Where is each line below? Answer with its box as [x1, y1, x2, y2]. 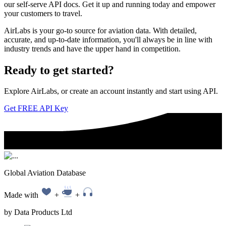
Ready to [4, 63, 53, 77]
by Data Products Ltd [4, 208, 72, 217]
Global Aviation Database [4, 168, 86, 178]
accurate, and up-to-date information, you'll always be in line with [4, 35, 212, 44]
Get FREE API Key [4, 104, 68, 113]
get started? [53, 63, 114, 77]
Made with [4, 191, 40, 200]
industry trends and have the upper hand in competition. [4, 44, 181, 53]
